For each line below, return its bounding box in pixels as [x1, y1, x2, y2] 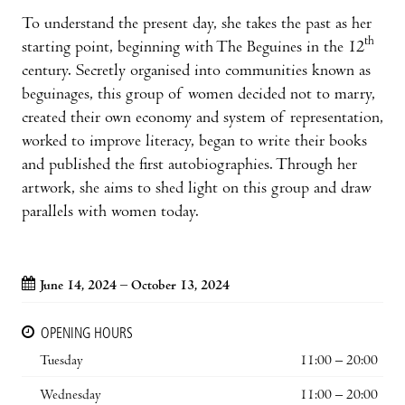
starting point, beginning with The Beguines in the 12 [22, 39, 364, 57]
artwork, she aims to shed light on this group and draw [22, 180, 372, 198]
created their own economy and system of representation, [22, 109, 383, 127]
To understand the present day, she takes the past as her [22, 15, 372, 33]
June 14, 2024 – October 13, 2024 [40, 278, 230, 294]
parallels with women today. [22, 203, 199, 221]
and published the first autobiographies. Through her [22, 156, 357, 174]
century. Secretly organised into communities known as [22, 62, 371, 80]
